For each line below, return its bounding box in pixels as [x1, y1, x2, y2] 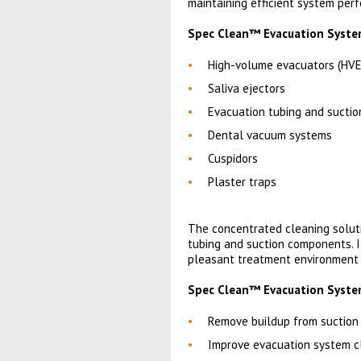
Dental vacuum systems [207, 127, 332, 143]
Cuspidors [207, 151, 258, 166]
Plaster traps [207, 174, 276, 189]
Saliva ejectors [207, 81, 285, 96]
